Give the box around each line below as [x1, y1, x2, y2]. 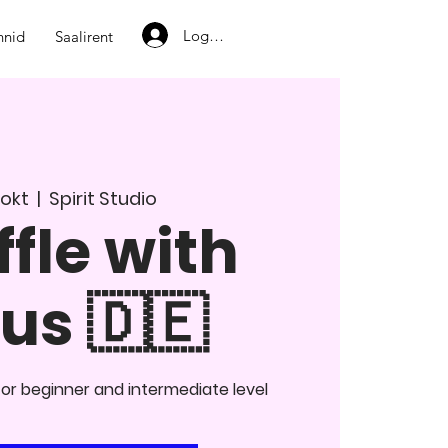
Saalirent [55, 27, 113, 46]
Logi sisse [183, 25, 248, 45]
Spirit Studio [48, 185, 157, 211]
